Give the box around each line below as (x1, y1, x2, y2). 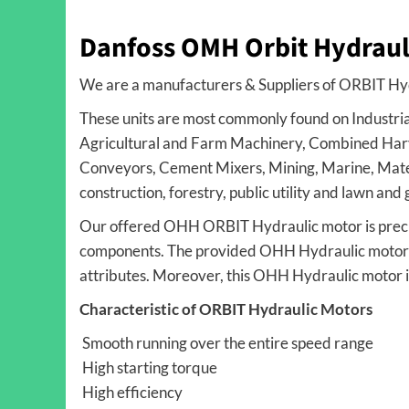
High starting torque (79, 357, 217, 377)
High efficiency (79, 382, 183, 402)
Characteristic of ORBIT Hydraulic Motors (79, 299, 372, 319)
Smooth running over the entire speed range (79, 332, 373, 352)
